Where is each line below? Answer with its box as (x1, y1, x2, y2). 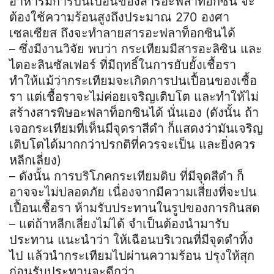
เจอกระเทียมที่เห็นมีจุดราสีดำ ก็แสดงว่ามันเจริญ (9, 120, 263, 136)
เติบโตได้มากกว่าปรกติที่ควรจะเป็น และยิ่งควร (9, 136, 256, 152)
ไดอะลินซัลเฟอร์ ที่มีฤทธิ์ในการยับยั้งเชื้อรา (9, 57, 236, 72)
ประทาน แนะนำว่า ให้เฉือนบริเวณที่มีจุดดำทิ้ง (9, 232, 253, 247)
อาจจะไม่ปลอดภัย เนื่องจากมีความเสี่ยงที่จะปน (9, 184, 257, 199)
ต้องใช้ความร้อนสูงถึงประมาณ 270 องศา (9, 9, 229, 24)
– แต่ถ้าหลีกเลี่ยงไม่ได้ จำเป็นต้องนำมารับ (9, 216, 229, 231)
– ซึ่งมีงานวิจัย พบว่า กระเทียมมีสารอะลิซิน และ (9, 41, 262, 56)
